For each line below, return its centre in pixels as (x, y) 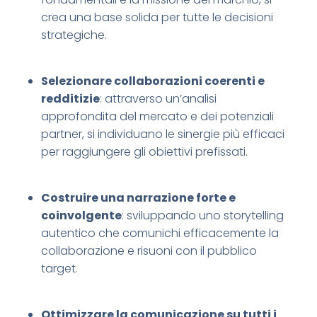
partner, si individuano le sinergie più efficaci (162, 134)
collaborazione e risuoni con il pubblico (149, 251)
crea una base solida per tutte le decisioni (157, 18)
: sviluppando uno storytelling (202, 216)
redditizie (70, 99)
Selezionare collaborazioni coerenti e (152, 81)
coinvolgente (81, 216)
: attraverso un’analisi (158, 99)
